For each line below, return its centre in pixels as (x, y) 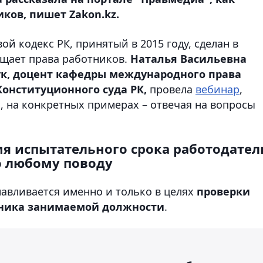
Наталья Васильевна (188, 58)
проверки (223, 191)
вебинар (218, 89)
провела (171, 89)
